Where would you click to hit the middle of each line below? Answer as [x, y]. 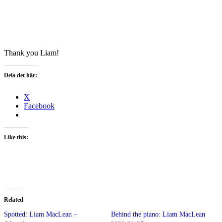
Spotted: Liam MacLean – [41, 214]
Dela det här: [21, 75]
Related [14, 199]
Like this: [16, 137]
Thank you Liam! [31, 53]
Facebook [39, 106]
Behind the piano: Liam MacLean [158, 214]
